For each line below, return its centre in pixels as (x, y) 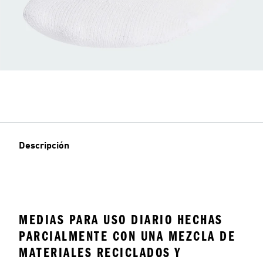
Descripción (44, 146)
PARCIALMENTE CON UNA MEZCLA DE (127, 236)
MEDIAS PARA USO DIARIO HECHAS (121, 220)
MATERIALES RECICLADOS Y (100, 252)
